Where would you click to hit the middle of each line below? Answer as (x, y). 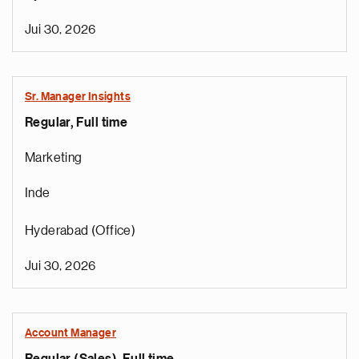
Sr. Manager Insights (78, 97)
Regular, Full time (77, 123)
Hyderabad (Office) (81, 231)
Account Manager (71, 333)
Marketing (54, 158)
